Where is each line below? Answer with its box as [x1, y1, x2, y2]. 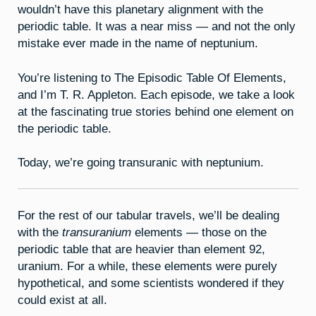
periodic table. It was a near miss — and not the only [18, 19, 296, 32]
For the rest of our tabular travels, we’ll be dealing [18, 208, 279, 221]
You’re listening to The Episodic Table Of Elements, [18, 71, 286, 84]
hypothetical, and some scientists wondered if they [18, 276, 284, 289]
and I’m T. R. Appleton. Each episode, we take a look [18, 87, 295, 101]
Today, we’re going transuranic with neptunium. [18, 156, 264, 169]
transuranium [62, 225, 131, 238]
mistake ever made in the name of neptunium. [18, 36, 258, 49]
